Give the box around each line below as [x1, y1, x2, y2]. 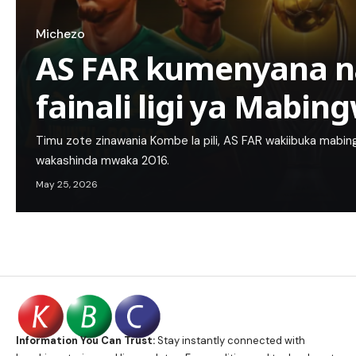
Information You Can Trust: [16, 334, 155, 348]
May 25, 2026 [36, 177, 98, 191]
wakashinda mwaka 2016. [36, 152, 169, 168]
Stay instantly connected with [155, 334, 305, 348]
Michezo [36, 25, 85, 42]
